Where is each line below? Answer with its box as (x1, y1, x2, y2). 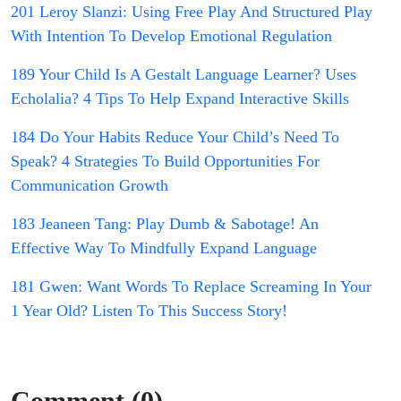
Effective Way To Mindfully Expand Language (11, 239, 317, 258)
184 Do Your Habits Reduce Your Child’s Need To (11, 128, 339, 147)
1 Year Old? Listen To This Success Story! (11, 302, 287, 320)
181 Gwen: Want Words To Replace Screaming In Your (11, 277, 371, 296)
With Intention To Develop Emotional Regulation (11, 27, 332, 46)
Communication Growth (11, 176, 168, 195)
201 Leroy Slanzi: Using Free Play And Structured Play (11, 3, 372, 21)
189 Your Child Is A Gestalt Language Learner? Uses (11, 65, 356, 84)
